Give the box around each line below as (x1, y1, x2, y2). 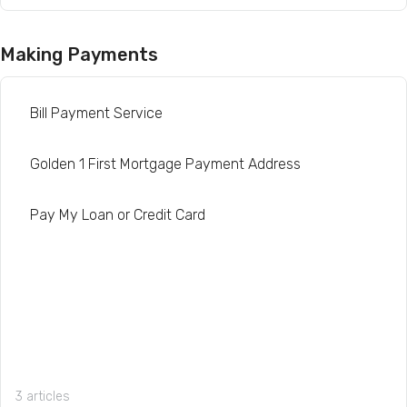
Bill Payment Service (30, 104, 163, 122)
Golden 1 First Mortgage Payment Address (30, 155, 301, 173)
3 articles (15, 389, 70, 404)
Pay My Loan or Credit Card (30, 206, 205, 223)
